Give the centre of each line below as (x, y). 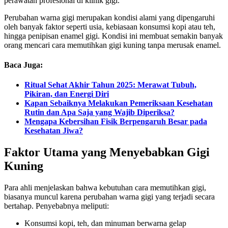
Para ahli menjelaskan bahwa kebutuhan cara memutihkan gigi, (105, 188)
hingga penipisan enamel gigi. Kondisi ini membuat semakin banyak (113, 36)
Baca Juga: (23, 65)
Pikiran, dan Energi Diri (67, 94)
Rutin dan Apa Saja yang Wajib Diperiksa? (99, 112)
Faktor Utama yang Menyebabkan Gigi (107, 152)
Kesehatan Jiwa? (54, 131)
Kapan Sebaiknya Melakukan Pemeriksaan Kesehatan (119, 103)
